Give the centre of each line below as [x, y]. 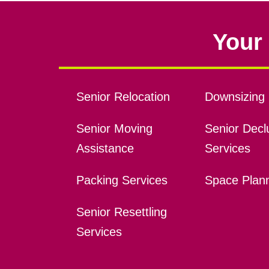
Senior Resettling [121, 212]
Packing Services [122, 180]
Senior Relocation [123, 97]
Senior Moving [114, 129]
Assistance [105, 149]
